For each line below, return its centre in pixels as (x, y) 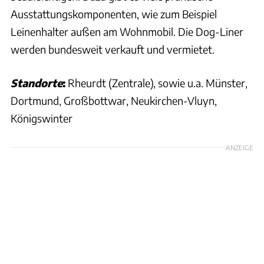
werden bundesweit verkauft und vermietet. (113, 49)
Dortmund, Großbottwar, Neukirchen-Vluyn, (114, 100)
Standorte (37, 82)
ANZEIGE (240, 147)
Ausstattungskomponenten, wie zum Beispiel (114, 14)
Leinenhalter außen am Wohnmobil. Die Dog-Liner (127, 31)
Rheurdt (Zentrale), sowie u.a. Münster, (156, 82)
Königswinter (42, 118)
